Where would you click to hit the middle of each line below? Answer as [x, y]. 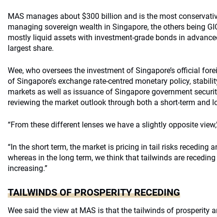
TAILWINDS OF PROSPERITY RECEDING [94, 192]
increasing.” [28, 168]
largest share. [31, 48]
